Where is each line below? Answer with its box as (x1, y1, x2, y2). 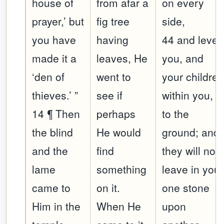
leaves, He (96, 50, 148, 66)
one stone (162, 180, 210, 195)
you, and (162, 50, 204, 66)
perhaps (96, 106, 136, 121)
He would (96, 124, 141, 140)
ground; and (162, 124, 220, 140)
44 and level (162, 32, 221, 47)
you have (32, 32, 76, 47)
